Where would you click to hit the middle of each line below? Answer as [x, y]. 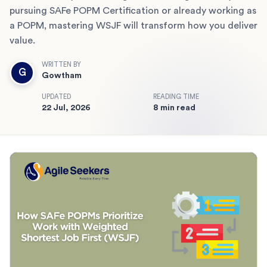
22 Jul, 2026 [66, 108]
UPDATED [56, 97]
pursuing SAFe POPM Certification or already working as [133, 10]
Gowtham [62, 75]
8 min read [174, 108]
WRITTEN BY [61, 64]
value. [22, 40]
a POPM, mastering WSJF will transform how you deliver [133, 25]
